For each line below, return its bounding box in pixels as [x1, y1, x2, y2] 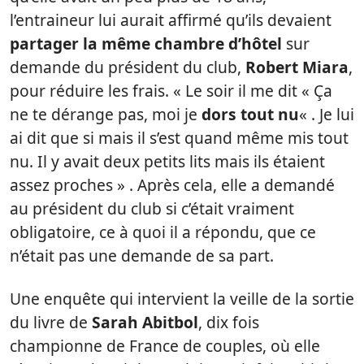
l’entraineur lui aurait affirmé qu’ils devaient [10, 8, 331, 31]
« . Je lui [299, 102, 354, 125]
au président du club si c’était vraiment [10, 197, 294, 219]
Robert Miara [245, 55, 349, 78]
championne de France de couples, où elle [10, 334, 320, 357]
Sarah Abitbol [92, 310, 198, 333]
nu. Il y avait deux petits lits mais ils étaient [10, 149, 325, 172]
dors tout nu [201, 102, 299, 125]
